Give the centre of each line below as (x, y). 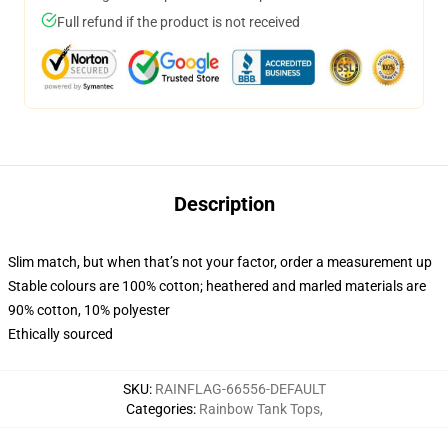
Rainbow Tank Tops (259, 409)
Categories (159, 409)
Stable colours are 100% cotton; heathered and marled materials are (217, 286)
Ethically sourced (60, 334)
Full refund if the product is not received (178, 22)
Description (224, 204)
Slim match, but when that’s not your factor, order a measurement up (220, 262)
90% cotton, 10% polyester (89, 310)
